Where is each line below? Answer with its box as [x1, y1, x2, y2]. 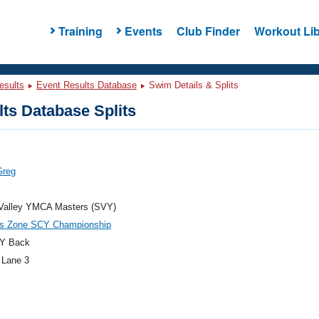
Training [58, 22, 103, 39]
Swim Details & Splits [146, 80, 239, 90]
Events [124, 22, 162, 39]
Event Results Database [36, 80, 137, 90]
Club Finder [176, 22, 240, 39]
